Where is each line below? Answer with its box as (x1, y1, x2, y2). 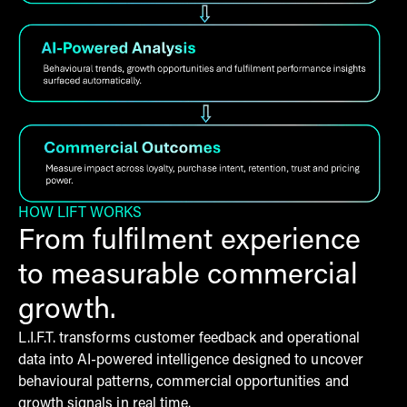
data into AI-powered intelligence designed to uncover (18, 352, 363, 368)
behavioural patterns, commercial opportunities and (18, 374, 349, 390)
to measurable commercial (18, 261, 358, 291)
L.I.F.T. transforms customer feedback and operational (18, 331, 360, 346)
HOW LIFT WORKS (18, 205, 143, 221)
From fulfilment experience (18, 226, 361, 256)
